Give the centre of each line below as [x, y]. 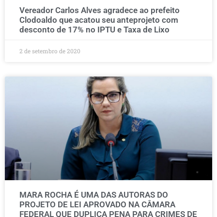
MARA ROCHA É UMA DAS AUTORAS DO [94, 195]
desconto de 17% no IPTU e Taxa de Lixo [94, 30]
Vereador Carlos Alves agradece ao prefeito [100, 10]
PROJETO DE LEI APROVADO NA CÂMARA [97, 204]
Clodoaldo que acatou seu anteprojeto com [99, 20]
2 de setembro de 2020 [50, 51]
